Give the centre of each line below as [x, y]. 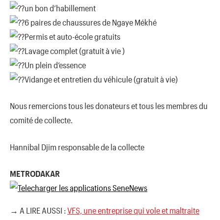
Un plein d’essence [55, 65]
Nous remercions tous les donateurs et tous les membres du [109, 106]
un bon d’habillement [60, 8]
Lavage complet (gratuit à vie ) [75, 50]
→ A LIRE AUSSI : [39, 210]
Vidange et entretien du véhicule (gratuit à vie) [101, 79]
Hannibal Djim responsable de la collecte [77, 147]
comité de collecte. [41, 120]
